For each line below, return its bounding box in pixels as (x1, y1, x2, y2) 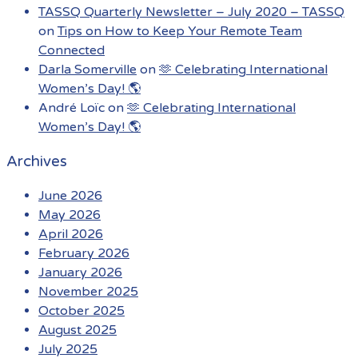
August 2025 (38, 321, 117, 338)
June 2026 (38, 187, 102, 204)
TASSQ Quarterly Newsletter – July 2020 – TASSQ (38, 4, 344, 21)
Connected (38, 42, 105, 59)
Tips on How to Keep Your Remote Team (58, 23, 302, 40)
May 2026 (38, 206, 101, 223)
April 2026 (38, 225, 103, 242)
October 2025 (38, 302, 125, 319)
